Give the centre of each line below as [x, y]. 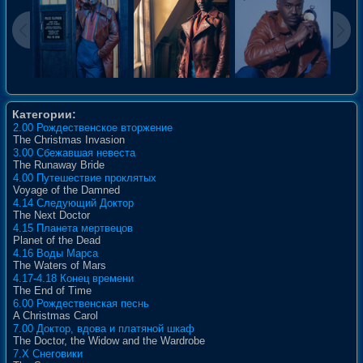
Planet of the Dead [57, 240]
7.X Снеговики [48, 353]
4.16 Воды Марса [56, 253]
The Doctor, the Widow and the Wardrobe [109, 340]
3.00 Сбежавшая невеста [74, 152]
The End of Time [52, 290]
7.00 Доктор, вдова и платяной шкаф [104, 328]
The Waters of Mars [60, 265]
